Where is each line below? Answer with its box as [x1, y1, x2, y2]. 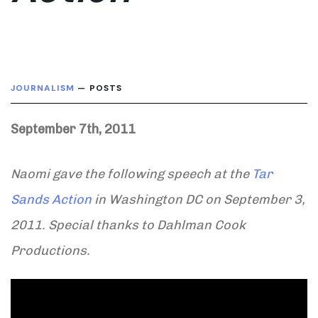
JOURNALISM [11, 82, 75, 94]
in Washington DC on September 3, [92, 191, 305, 207]
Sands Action [11, 191, 92, 207]
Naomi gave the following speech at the [11, 165, 252, 182]
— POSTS [75, 82, 123, 94]
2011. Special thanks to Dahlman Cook [11, 216, 246, 233]
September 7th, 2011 [11, 121, 136, 137]
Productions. [11, 242, 90, 258]
